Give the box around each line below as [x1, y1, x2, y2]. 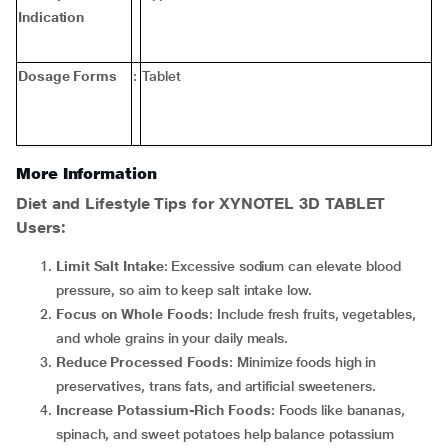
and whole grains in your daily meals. [56, 330, 289, 346]
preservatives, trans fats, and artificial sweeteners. [56, 378, 376, 394]
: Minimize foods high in [229, 354, 377, 370]
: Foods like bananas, [270, 402, 406, 418]
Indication [18, 9, 85, 25]
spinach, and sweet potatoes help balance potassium [56, 426, 395, 442]
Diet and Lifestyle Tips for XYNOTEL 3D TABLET [16, 194, 386, 213]
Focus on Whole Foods [56, 306, 210, 322]
